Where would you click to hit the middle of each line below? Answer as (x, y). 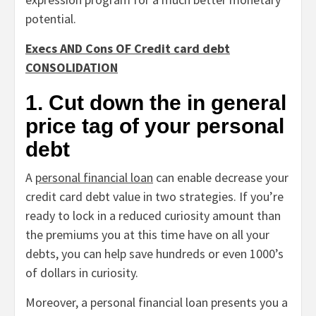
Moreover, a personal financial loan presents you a (157, 303)
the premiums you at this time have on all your (147, 235)
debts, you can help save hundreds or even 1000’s (154, 254)
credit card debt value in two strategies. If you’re (154, 197)
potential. (52, 19)
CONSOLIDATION (72, 68)
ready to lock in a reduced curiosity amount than (153, 216)
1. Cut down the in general (156, 103)
